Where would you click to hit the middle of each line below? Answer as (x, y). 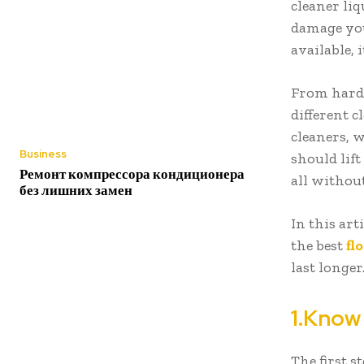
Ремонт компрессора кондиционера (132, 174)
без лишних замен (76, 191)
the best (318, 246)
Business (43, 154)
